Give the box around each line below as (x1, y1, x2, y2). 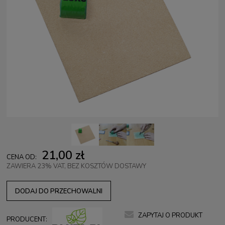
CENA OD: (7, 153, 37, 162)
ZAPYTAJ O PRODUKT (138, 211, 202, 220)
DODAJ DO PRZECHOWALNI (15, 187, 102, 196)
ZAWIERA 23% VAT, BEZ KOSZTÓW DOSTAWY (7, 162, 146, 171)
